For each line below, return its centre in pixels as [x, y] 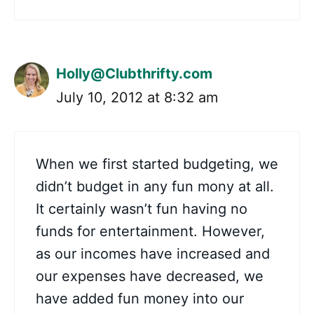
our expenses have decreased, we [150, 276]
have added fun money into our [140, 299]
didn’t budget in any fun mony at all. [155, 186]
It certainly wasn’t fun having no [142, 209]
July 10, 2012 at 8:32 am [137, 97]
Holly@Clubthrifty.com [134, 74]
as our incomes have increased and [153, 254]
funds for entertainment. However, [150, 231]
